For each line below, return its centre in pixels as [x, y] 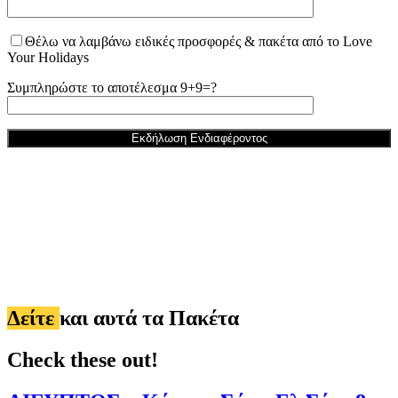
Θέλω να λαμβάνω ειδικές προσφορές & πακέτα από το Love [199, 42]
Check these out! [83, 359]
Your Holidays [48, 58]
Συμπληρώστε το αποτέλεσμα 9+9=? [112, 88]
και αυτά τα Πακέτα [149, 318]
